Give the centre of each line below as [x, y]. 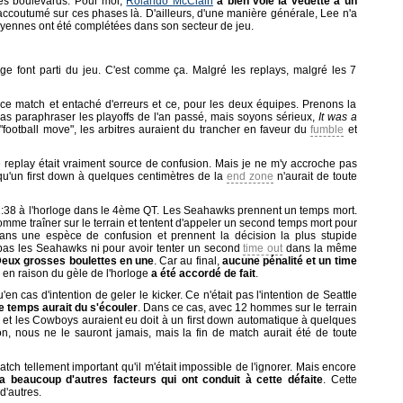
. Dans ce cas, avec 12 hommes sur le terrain [247, 308]
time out [263, 248]
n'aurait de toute [315, 176]
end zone [250, 176]
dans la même [320, 248]
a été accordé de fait [203, 273]
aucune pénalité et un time [289, 261]
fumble [327, 130]
